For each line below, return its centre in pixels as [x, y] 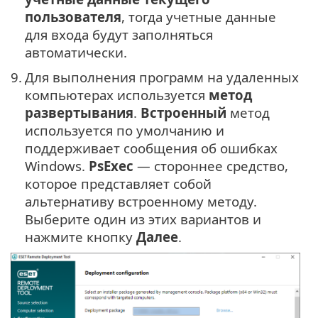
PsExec [111, 165]
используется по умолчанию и [125, 130]
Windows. [57, 165]
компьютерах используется [117, 94]
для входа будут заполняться [119, 34]
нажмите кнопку [81, 236]
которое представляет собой [118, 183]
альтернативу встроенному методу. [141, 201]
